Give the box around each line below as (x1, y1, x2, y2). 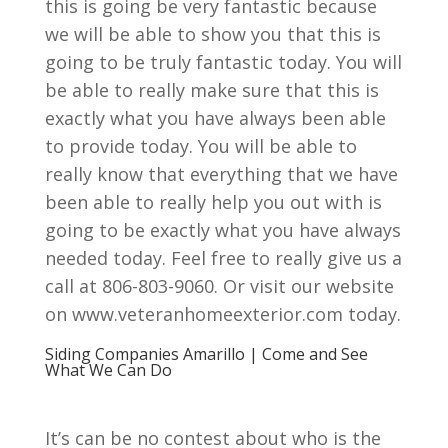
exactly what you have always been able (44, 106, 386, 130)
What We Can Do (44, 359, 172, 381)
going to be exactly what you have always (44, 218, 401, 242)
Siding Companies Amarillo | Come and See (44, 343, 368, 365)
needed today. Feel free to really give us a (44, 246, 402, 270)
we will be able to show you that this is (44, 22, 381, 46)
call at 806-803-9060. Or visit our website (44, 274, 394, 298)
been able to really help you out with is (44, 190, 382, 214)
